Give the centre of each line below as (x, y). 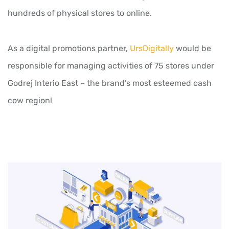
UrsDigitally (152, 49)
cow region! (30, 101)
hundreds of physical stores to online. (80, 13)
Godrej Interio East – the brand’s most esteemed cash (110, 83)
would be (192, 49)
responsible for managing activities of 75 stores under (111, 66)
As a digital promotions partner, (69, 49)
